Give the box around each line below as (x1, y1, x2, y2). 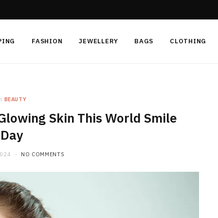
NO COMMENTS (21, 151, 65, 158)
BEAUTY (4, 96, 27, 103)
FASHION (32, 37, 63, 45)
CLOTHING (170, 37, 207, 45)
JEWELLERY (79, 37, 118, 45)
